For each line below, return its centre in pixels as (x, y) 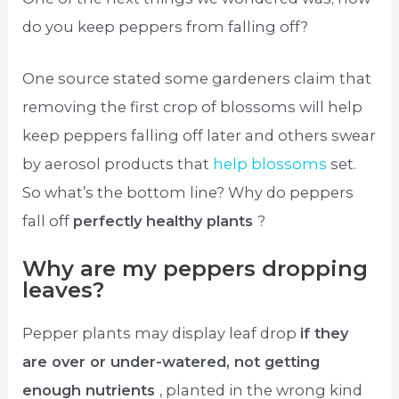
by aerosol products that (118, 164)
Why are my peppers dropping (195, 269)
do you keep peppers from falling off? (166, 26)
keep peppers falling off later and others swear (199, 135)
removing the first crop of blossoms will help (193, 107)
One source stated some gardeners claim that (197, 78)
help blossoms (272, 164)
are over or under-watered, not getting (171, 362)
